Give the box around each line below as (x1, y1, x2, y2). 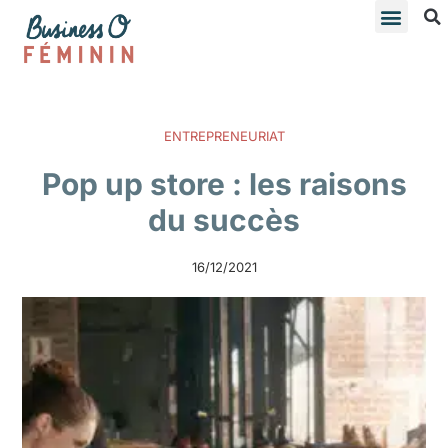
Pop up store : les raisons (41, 165, 407, 202)
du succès (148, 201, 300, 238)
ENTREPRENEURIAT (163, 127, 285, 144)
